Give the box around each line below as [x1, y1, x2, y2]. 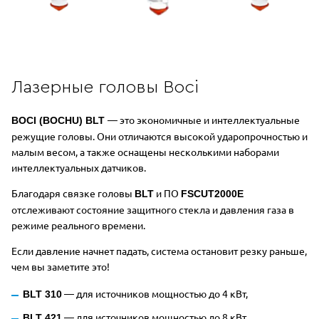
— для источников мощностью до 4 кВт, [62, 286, 248, 300]
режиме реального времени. [11, 218, 145, 231]
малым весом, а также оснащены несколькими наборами [11, 145, 279, 158]
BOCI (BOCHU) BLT [11, 114, 108, 126]
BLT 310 [23, 288, 62, 300]
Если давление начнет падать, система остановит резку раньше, [11, 244, 307, 257]
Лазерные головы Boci [11, 78, 199, 96]
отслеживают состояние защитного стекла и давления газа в [11, 202, 294, 216]
